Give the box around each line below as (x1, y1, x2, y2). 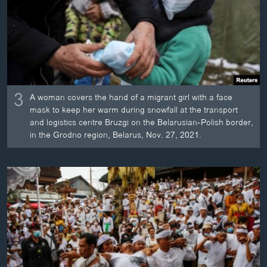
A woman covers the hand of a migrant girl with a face (30, 91, 233, 105)
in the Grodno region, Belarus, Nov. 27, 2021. (30, 128, 202, 142)
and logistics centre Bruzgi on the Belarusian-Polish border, (30, 116, 254, 130)
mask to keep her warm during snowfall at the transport (30, 103, 238, 117)
